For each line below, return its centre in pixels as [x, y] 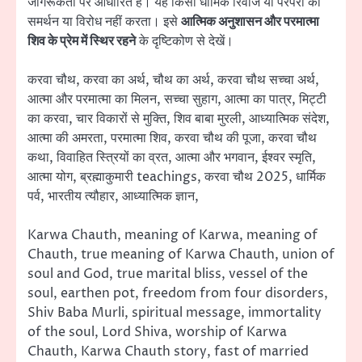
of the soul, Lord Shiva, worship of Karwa [157, 332]
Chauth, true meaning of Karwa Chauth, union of [181, 254]
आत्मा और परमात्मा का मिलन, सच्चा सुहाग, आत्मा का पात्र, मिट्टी [177, 99]
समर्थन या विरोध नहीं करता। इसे [104, 21]
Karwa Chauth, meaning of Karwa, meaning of [173, 235]
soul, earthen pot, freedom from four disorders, [178, 293]
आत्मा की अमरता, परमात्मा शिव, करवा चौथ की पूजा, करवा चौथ [172, 138]
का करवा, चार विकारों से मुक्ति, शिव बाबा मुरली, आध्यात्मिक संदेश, [179, 118]
